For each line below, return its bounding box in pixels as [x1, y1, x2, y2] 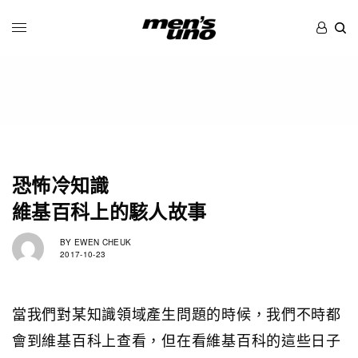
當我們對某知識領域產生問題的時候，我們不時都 [12, 302, 341, 324]
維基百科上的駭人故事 [12, 197, 207, 225]
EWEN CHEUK [71, 237, 132, 249]
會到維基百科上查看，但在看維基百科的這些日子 [12, 328, 341, 350]
